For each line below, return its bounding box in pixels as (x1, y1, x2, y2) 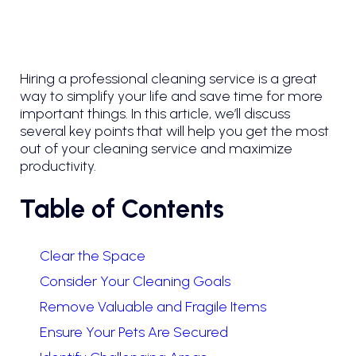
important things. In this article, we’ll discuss (20, 105, 290, 123)
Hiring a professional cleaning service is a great (20, 70, 317, 88)
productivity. (20, 157, 96, 176)
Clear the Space (40, 247, 145, 265)
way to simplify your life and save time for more (20, 87, 323, 106)
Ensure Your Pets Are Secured (40, 323, 228, 342)
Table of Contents (20, 194, 224, 225)
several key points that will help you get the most (20, 122, 329, 141)
